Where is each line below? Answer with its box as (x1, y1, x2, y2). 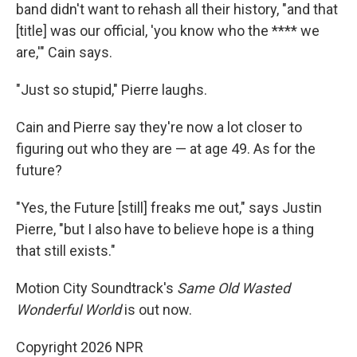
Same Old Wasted (177, 279, 290, 296)
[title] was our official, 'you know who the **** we (16, 22, 320, 39)
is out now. (121, 300, 192, 318)
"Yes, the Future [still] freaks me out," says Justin (16, 198, 322, 216)
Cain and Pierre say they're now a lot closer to (16, 118, 302, 135)
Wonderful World (16, 300, 121, 318)
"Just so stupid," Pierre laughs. (16, 80, 207, 98)
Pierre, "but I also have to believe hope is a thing (16, 220, 314, 237)
